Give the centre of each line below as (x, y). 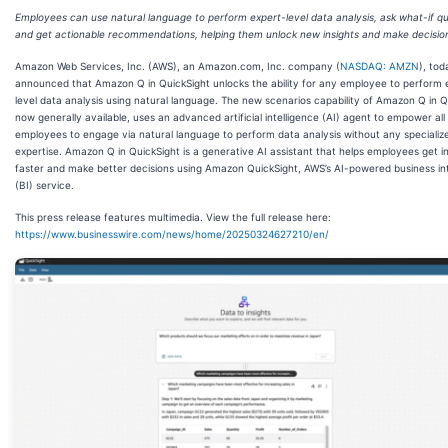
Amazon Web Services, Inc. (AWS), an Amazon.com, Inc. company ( (177, 66)
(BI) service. (44, 185)
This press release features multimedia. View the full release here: (173, 217)
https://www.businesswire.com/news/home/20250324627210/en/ (172, 234)
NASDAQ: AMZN (379, 66)
